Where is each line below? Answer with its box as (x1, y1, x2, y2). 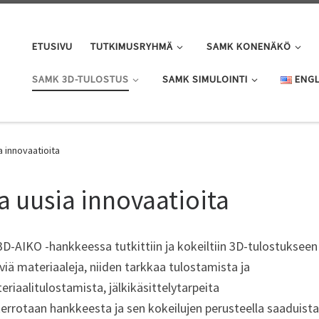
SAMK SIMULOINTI (162, 72, 248, 85)
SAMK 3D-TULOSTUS (32, 72, 130, 85)
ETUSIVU (32, 39, 73, 53)
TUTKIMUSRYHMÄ (90, 39, 174, 53)
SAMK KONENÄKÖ (206, 39, 291, 53)
